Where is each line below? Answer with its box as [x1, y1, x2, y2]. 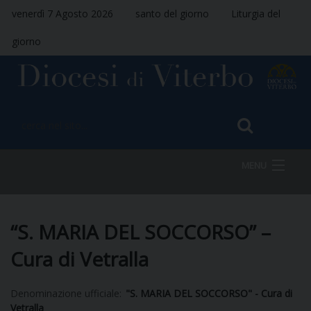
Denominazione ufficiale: [10, 286, 121, 300]
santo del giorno [135, 7, 209, 20]
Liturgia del [231, 7, 280, 20]
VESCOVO [44, 266, 85, 279]
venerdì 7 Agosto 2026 [12, 7, 113, 20]
